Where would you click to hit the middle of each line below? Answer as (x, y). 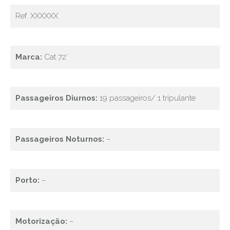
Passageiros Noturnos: (60, 139)
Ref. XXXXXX (37, 16)
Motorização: (41, 221)
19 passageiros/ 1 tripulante (147, 98)
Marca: (30, 57)
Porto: (27, 180)
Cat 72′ (56, 57)
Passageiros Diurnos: (56, 98)
